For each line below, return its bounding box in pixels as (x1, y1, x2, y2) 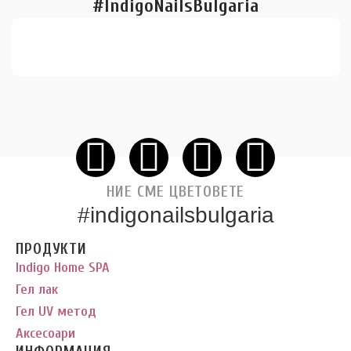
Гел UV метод (16, 303, 96, 320)
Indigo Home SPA (16, 259, 110, 277)
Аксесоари (16, 325, 75, 342)
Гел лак (16, 281, 58, 299)
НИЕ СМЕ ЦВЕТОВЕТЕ (106, 183, 245, 201)
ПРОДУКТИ (16, 241, 87, 259)
